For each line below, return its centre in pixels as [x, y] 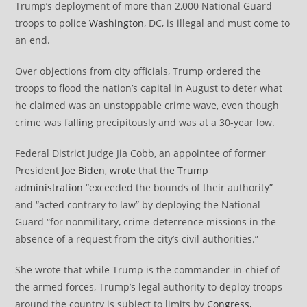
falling [79, 123]
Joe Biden [84, 171]
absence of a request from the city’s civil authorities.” [137, 239]
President [39, 171]
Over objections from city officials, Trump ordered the [138, 71]
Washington [117, 23]
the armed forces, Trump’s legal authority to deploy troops [149, 287]
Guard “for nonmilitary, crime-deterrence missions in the [146, 222]
